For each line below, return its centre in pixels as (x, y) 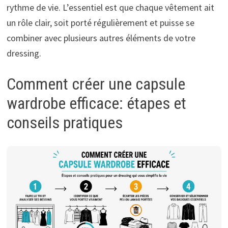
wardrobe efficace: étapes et (96, 104)
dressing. (24, 53)
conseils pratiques (64, 123)
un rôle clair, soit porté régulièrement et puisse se (100, 22)
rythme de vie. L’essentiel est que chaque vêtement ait (110, 7)
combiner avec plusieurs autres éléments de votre (101, 38)
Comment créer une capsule (96, 84)
